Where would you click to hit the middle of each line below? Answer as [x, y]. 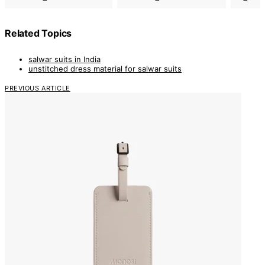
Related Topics [38, 33]
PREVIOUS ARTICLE [38, 88]
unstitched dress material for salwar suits [105, 69]
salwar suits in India [64, 59]
